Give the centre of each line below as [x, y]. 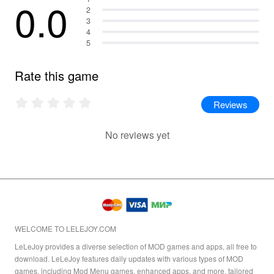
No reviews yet [137, 135]
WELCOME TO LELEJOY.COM [65, 228]
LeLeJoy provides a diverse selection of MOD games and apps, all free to [135, 246]
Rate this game [56, 75]
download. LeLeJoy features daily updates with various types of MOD [129, 259]
